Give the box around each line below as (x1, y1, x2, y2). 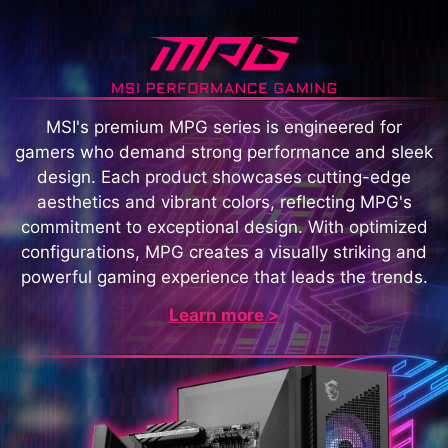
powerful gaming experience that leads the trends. (20, 266, 428, 287)
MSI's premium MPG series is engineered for (46, 116, 402, 137)
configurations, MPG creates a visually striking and (21, 241, 427, 262)
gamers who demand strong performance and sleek (15, 141, 433, 162)
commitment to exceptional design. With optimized (20, 216, 428, 237)
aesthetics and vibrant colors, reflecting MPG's (36, 191, 412, 212)
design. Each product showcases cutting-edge (37, 166, 411, 187)
